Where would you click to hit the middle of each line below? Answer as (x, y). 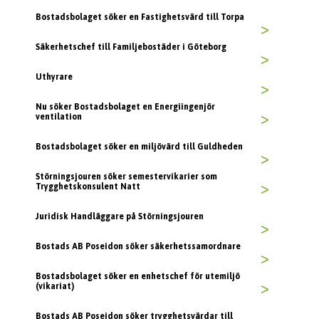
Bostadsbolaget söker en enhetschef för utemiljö (138, 277)
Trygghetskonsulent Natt (88, 187)
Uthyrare (54, 77)
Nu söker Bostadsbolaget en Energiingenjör (125, 107)
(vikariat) (55, 287)
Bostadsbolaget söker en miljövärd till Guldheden (139, 147)
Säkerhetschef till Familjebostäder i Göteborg (131, 47)
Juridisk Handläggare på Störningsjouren (120, 217)
